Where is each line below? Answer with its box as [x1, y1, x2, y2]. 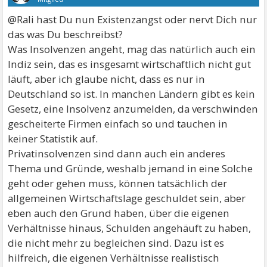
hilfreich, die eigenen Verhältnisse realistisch [8, 250, 220, 265]
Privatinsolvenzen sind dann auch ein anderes [8, 146, 226, 160]
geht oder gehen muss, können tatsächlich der [8, 176, 228, 190]
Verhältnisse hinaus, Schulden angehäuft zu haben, [8, 221, 252, 235]
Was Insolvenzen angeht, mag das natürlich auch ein [8, 42, 256, 56]
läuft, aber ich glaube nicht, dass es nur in [8, 72, 206, 86]
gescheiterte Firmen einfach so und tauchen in [8, 116, 228, 131]
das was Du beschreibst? [8, 27, 123, 41]
